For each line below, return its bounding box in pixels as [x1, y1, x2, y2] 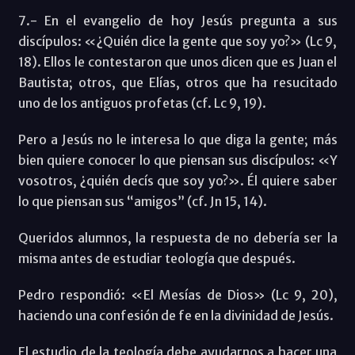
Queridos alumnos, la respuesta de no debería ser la [17, 229, 338, 246]
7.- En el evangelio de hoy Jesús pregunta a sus [17, 12, 338, 29]
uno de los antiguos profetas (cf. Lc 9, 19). [17, 94, 266, 111]
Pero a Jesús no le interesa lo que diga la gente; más [17, 131, 338, 147]
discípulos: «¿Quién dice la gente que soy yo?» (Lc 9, [17, 32, 338, 49]
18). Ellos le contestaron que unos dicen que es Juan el [17, 53, 338, 70]
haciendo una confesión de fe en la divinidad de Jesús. [17, 307, 334, 323]
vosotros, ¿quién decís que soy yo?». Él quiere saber [17, 172, 338, 189]
